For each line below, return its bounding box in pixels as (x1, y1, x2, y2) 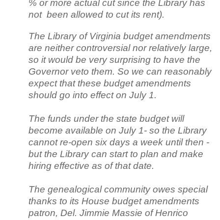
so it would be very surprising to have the (28, 54, 200, 65)
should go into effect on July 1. (28, 89, 157, 100)
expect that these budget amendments (28, 78, 191, 88)
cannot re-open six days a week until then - (28, 137, 209, 147)
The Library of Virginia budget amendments (28, 30, 211, 41)
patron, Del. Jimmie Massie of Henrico (28, 207, 188, 218)
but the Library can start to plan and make (28, 148, 203, 159)
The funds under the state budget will (28, 113, 184, 124)
